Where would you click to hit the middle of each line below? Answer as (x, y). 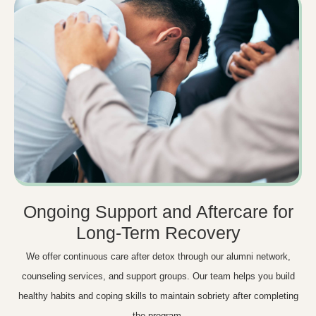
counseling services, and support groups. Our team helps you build (158, 276)
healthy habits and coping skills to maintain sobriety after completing (158, 296)
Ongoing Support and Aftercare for (158, 212)
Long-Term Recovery (158, 233)
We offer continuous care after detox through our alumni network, (158, 257)
